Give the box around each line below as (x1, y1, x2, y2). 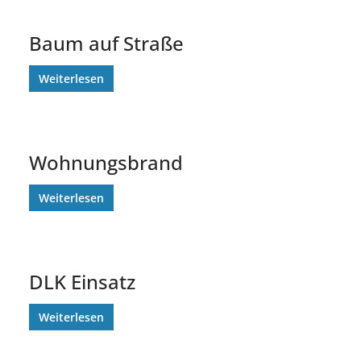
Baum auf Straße (29, 29, 184, 56)
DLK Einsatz (29, 268, 135, 295)
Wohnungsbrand (29, 148, 183, 176)
